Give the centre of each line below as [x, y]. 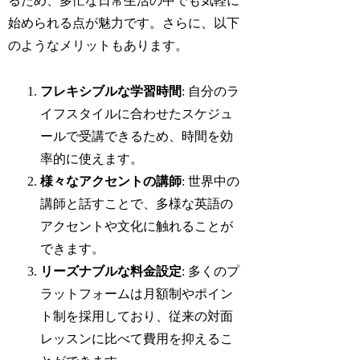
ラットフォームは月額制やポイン [137, 294]
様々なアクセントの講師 [111, 182]
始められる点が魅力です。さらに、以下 [124, 23]
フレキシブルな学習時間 [111, 92]
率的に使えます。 [92, 159]
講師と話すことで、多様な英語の [137, 204]
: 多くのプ [211, 272]
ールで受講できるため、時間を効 [137, 137]
